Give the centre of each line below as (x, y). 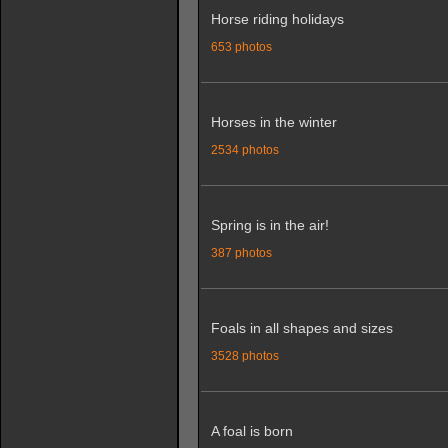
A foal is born (252, 431)
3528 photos (245, 355)
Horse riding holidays (277, 19)
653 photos (241, 46)
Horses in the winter (274, 122)
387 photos (241, 252)
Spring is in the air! (270, 225)
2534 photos (245, 149)
